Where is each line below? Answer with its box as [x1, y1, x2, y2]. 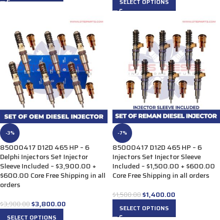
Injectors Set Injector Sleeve [112, 151, 201, 162]
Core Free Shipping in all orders [112, 170, 209, 181]
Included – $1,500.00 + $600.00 [112, 161, 215, 171]
